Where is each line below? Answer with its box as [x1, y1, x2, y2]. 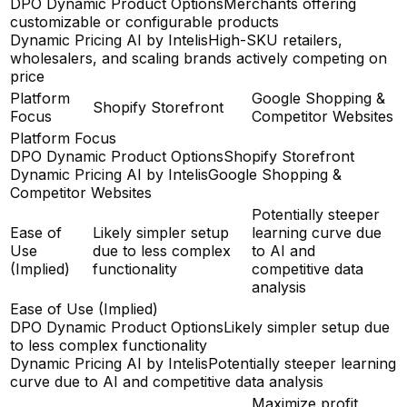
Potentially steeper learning [208, 353, 396, 372]
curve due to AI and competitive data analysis [10, 372, 323, 391]
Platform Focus [10, 128, 116, 147]
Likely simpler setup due [223, 317, 390, 336]
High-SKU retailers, [208, 30, 342, 49]
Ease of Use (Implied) [10, 299, 158, 318]
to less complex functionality [10, 335, 207, 354]
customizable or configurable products [10, 12, 279, 31]
